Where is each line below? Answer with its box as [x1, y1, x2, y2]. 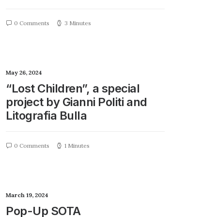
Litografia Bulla [6, 108, 87, 123]
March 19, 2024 [6, 191, 48, 199]
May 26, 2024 [6, 69, 42, 76]
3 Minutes [64, 19, 91, 27]
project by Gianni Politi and [6, 95, 147, 109]
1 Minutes [64, 142, 90, 149]
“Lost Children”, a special [6, 81, 140, 95]
